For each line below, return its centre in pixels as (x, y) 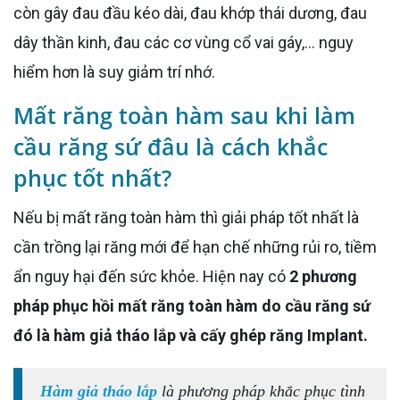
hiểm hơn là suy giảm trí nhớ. (114, 72)
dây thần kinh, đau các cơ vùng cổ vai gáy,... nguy (183, 43)
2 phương (323, 277)
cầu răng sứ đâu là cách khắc (171, 147)
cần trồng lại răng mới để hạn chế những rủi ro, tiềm (195, 247)
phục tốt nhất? (92, 178)
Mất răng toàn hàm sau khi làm (184, 116)
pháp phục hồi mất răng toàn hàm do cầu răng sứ (192, 306)
